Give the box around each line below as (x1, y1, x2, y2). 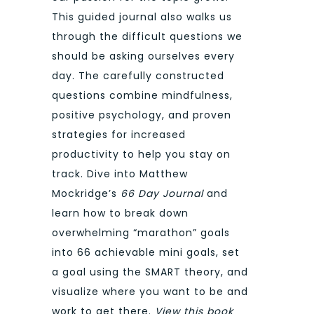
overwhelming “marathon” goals (52, 226, 230, 240)
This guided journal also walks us (52, 10, 232, 25)
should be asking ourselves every (52, 49, 235, 64)
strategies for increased (52, 128, 186, 142)
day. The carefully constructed (52, 69, 224, 83)
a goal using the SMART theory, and (52, 265, 248, 280)
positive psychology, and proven (52, 108, 231, 123)
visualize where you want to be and (52, 285, 248, 299)
